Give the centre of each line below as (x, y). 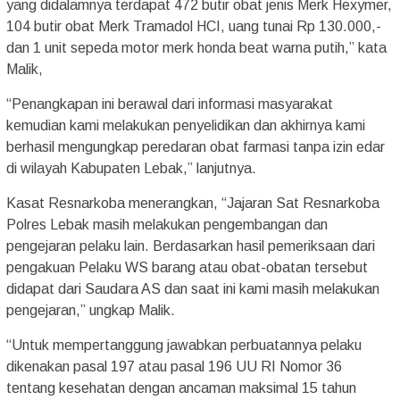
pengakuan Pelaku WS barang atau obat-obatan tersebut (187, 267)
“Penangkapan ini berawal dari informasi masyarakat (170, 104)
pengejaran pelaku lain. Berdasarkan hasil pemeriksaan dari (191, 246)
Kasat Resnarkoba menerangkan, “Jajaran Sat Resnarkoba (193, 203)
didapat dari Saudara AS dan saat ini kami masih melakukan (193, 288)
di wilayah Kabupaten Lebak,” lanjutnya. (131, 168)
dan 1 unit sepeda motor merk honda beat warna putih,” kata (196, 47)
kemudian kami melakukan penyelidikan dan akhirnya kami (186, 125)
